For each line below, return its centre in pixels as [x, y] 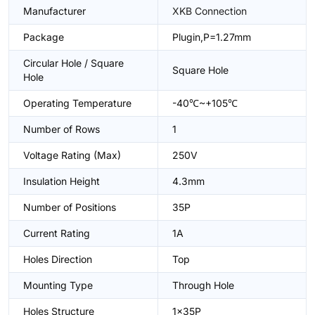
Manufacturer [54, 11]
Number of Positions [70, 207]
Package [44, 37]
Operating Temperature [77, 103]
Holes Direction [58, 259]
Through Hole [203, 285]
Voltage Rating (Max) [72, 155]
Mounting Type [58, 285]
